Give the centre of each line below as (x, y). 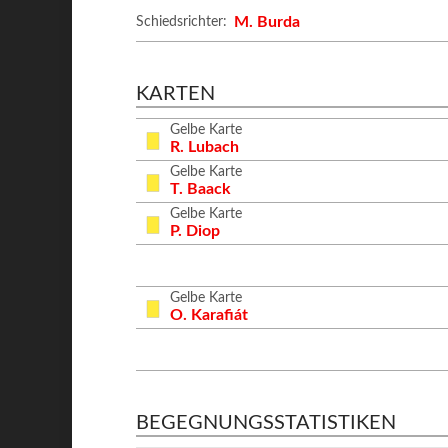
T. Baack (201, 188)
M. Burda (267, 22)
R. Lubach (205, 146)
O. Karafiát (209, 314)
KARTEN (176, 94)
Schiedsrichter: (182, 22)
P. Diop (195, 230)
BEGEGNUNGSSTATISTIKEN (266, 423)
